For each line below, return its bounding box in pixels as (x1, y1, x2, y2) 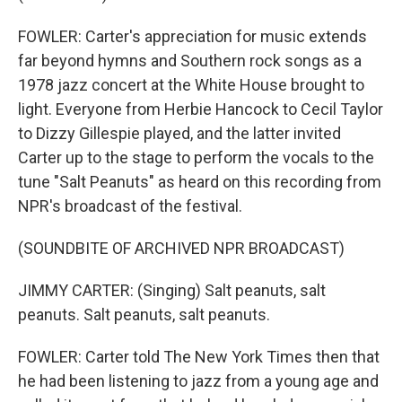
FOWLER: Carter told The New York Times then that (18, 347, 380, 366)
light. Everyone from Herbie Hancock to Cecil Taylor (18, 100, 383, 118)
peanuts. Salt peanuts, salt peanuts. (18, 305, 270, 324)
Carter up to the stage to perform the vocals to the (18, 148, 374, 167)
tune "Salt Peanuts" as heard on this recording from (18, 172, 381, 191)
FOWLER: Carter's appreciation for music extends (18, 27, 367, 46)
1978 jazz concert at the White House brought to (18, 75, 364, 94)
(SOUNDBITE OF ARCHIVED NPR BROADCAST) (18, 239, 345, 258)
